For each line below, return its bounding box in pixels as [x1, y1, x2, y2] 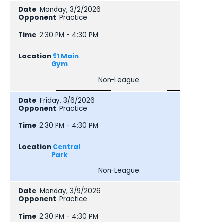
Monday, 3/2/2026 [39, 5, 101, 15]
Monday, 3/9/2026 [39, 186, 101, 196]
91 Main [52, 51, 79, 61]
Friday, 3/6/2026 [39, 96, 95, 106]
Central [52, 142, 80, 152]
